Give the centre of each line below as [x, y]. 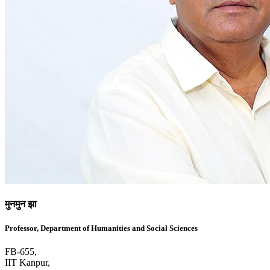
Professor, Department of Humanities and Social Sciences [101, 228]
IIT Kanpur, [27, 262]
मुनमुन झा [21, 204]
